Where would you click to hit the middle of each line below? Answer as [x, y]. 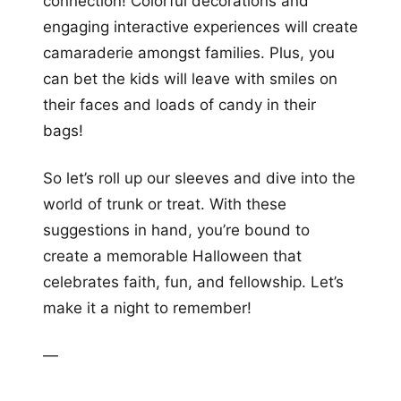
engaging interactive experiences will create [200, 26]
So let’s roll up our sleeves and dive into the [199, 178]
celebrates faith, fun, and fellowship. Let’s [193, 282]
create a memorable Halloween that [172, 256]
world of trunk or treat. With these [165, 204]
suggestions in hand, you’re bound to [176, 230]
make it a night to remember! [147, 307]
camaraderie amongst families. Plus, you [189, 52]
